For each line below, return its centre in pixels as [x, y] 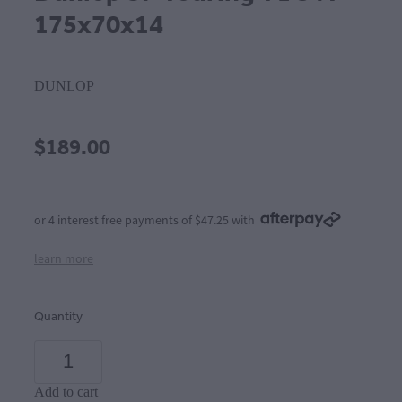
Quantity [58, 317]
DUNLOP [64, 85]
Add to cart [66, 391]
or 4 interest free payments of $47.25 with [144, 219]
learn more [64, 258]
